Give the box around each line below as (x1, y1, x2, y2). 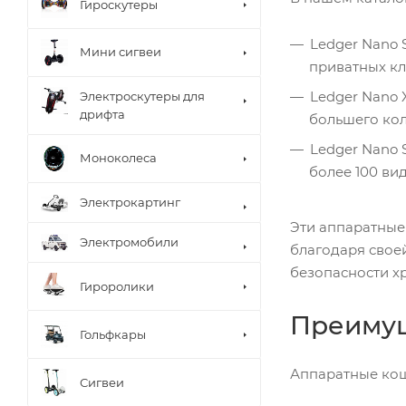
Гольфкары (80, 326, 146, 342)
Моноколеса (80, 150, 157, 166)
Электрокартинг (80, 194, 180, 209)
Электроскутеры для (80, 88, 205, 103)
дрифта (80, 106, 125, 121)
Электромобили (80, 235, 179, 250)
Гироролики (80, 278, 154, 294)
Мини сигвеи (80, 44, 161, 60)
